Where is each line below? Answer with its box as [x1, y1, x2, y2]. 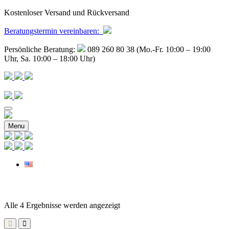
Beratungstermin [4, 27, 57, 35]
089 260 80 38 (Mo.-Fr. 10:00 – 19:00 [85, 45, 211, 54]
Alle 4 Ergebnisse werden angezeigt [4, 201, 120, 210]
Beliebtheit [120, 210, 154, 218]
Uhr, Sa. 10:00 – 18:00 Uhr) [4, 54, 95, 63]
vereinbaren [57, 27, 97, 35]
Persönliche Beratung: [4, 45, 77, 54]
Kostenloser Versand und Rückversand [4, 8, 129, 17]
